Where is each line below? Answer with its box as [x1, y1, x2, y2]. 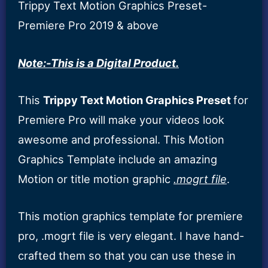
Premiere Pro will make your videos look [18, 112, 224, 126]
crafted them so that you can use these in [18, 248, 236, 262]
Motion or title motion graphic [18, 172, 173, 185]
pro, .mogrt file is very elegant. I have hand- [18, 229, 244, 242]
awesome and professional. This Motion [18, 132, 224, 146]
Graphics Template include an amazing [18, 152, 217, 166]
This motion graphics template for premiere [18, 209, 243, 223]
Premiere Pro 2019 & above [18, 19, 159, 32]
